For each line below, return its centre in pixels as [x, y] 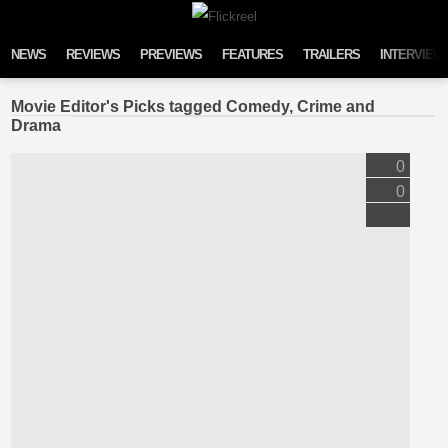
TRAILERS [332, 54]
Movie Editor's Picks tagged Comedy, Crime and [193, 106]
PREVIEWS [171, 54]
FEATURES [253, 54]
